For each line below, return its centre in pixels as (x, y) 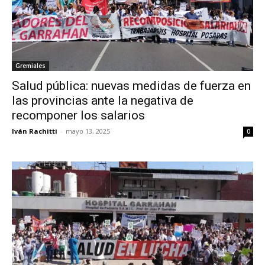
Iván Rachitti (35, 131)
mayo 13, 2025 (88, 131)
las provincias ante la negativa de (103, 101)
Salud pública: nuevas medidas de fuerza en (131, 86)
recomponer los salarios (78, 116)
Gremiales (30, 66)
